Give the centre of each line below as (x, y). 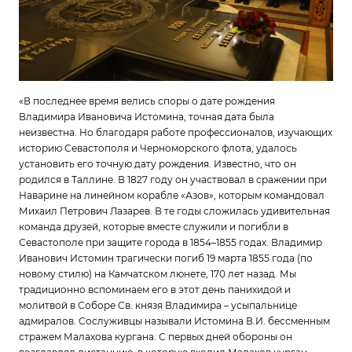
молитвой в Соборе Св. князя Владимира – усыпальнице (158, 305)
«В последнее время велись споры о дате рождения (147, 101)
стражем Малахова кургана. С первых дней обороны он (156, 336)
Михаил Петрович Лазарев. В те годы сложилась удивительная (174, 211)
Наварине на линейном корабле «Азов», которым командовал (172, 195)
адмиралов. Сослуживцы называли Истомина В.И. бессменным (174, 321)
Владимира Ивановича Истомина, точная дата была (147, 116)
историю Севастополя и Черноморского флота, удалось (158, 148)
